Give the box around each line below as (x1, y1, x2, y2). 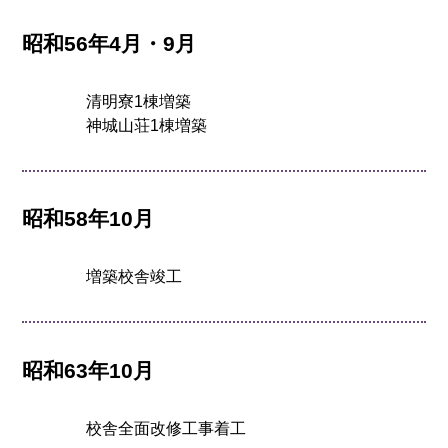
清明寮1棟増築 (86, 93, 192, 111)
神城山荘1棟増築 (86, 117, 208, 135)
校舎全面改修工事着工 (86, 419, 247, 437)
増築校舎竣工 (86, 268, 183, 286)
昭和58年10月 (22, 207, 155, 231)
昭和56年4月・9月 (22, 31, 197, 55)
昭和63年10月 (22, 358, 155, 382)
